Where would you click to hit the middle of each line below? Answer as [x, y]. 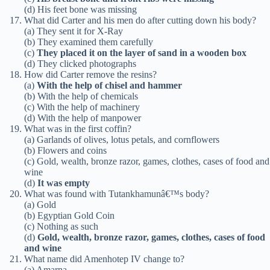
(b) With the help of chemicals [81, 96]
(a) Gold [40, 205]
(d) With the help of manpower [83, 118]
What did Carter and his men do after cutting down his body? [140, 20]
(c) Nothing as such [61, 227]
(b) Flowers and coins [65, 151]
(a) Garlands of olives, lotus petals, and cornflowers [122, 140]
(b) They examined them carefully [89, 42]
